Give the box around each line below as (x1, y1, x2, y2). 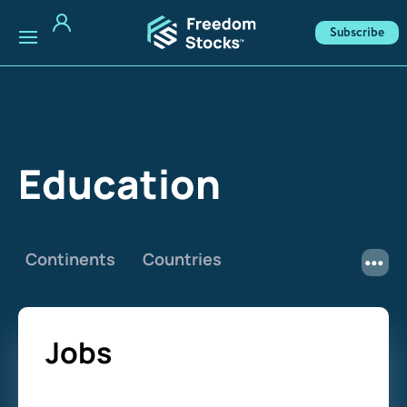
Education (18, 156, 221, 211)
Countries (143, 248, 222, 270)
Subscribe (330, 24, 385, 42)
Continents (25, 248, 115, 270)
